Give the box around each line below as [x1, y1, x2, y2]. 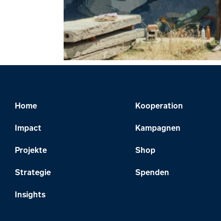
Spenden [135, 166, 170, 178]
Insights [15, 188, 45, 200]
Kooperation [135, 100, 184, 111]
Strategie [15, 166, 51, 178]
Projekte [15, 144, 47, 155]
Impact [15, 122, 41, 133]
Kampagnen [135, 122, 181, 133]
